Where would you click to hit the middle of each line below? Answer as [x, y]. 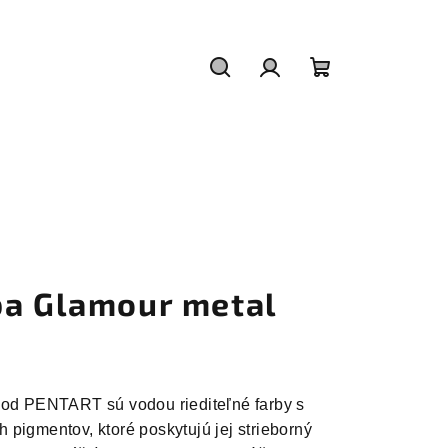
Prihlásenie [320, 95]
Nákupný [360, 95]
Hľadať [250, 95]
